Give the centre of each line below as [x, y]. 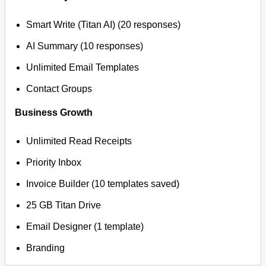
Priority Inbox [54, 162]
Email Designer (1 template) [85, 227]
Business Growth [54, 113]
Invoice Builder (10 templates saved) [103, 184]
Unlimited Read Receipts [79, 141]
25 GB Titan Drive [64, 205]
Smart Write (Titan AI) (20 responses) [104, 25]
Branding [46, 248]
